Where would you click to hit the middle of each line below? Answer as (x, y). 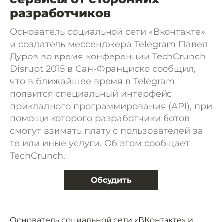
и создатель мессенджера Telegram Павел (109, 44)
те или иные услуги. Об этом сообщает (100, 143)
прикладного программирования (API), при (111, 106)
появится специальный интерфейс (91, 94)
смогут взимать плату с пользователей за (107, 131)
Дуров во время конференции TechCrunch (108, 56)
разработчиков (60, 13)
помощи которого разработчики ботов (100, 118)
